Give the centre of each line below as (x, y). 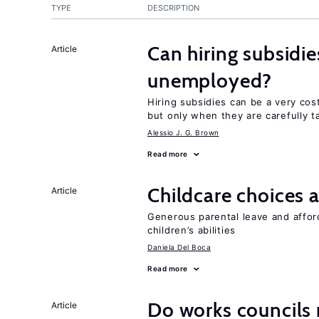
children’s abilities (192, 230)
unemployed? (210, 80)
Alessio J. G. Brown (183, 132)
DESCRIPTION (173, 8)
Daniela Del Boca (179, 247)
